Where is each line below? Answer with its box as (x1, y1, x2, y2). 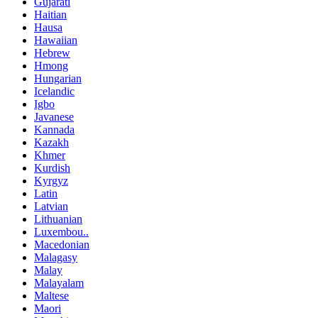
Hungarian (34, 72, 82, 84)
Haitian (34, 8, 67, 21)
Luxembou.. (34, 225, 89, 238)
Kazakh (34, 136, 69, 148)
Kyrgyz (34, 174, 68, 187)
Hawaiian (34, 33, 77, 46)
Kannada (34, 123, 75, 136)
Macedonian (34, 238, 89, 251)
